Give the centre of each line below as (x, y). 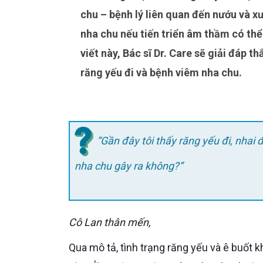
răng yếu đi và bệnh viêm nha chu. (161, 73)
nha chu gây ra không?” (129, 166)
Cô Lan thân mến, (113, 222)
